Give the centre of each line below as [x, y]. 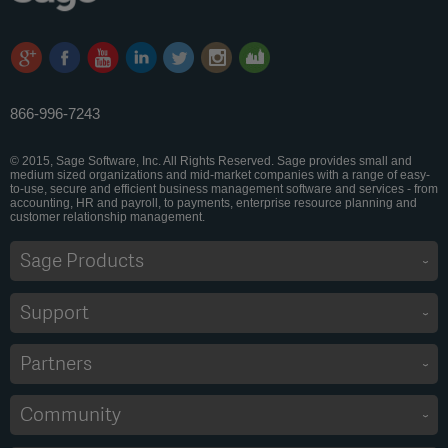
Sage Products [82, 261]
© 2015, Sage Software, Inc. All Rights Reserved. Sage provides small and [211, 160]
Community [70, 415]
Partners [56, 363]
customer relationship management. [107, 216]
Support [54, 312]
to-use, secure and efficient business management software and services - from [224, 188]
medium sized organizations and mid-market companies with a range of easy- [220, 174]
